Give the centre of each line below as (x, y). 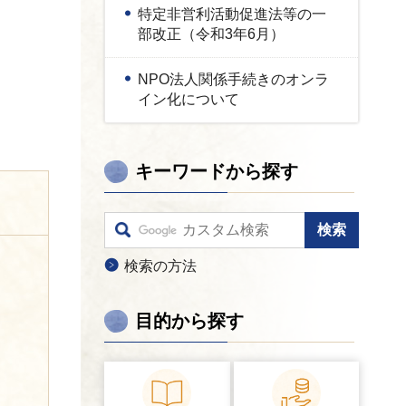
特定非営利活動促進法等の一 (232, 14)
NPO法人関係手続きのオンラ (233, 79)
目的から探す (189, 321)
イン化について (188, 99)
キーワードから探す (217, 171)
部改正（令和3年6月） (211, 34)
